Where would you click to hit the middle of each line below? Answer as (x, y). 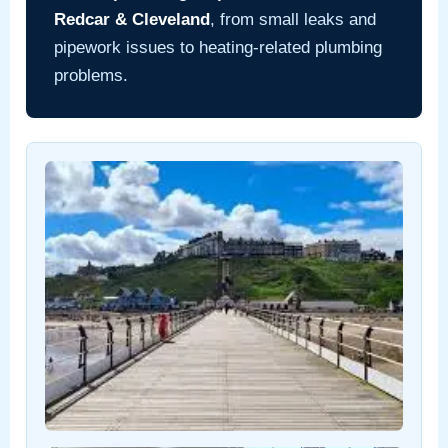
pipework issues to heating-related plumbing (218, 47)
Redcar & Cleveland (132, 19)
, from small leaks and (293, 19)
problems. (91, 75)
